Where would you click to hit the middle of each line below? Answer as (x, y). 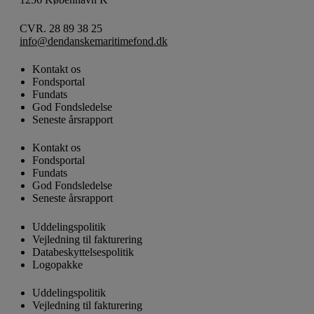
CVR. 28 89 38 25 (61, 28)
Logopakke (57, 264)
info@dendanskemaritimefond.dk (94, 41)
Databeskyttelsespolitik (83, 252)
